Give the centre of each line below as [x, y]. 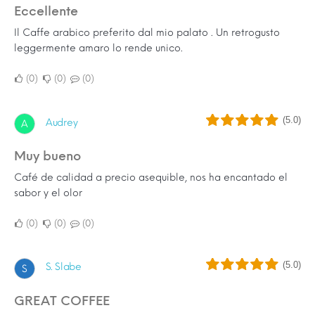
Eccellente [50, 12]
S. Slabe [64, 267]
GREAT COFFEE [67, 301]
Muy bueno [53, 156]
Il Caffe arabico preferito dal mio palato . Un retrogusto [147, 33]
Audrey [62, 122]
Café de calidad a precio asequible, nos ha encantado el [151, 178]
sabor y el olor [48, 193]
